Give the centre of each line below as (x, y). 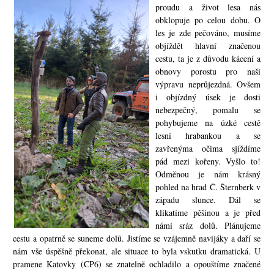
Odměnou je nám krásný (208, 174)
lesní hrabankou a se (208, 135)
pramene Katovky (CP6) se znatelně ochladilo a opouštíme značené (137, 264)
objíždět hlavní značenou (208, 46)
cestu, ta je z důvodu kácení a (208, 58)
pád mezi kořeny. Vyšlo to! (208, 161)
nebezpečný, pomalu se (208, 110)
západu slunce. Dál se (208, 200)
